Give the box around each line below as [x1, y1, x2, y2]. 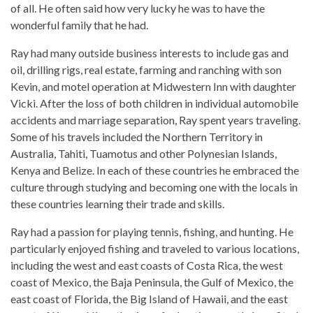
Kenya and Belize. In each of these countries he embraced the [10, 163, 299, 177]
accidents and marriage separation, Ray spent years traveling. [10, 113, 300, 127]
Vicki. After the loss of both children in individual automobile [10, 96, 298, 110]
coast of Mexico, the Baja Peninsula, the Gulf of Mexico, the [10, 275, 293, 289]
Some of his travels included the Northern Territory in [10, 130, 263, 144]
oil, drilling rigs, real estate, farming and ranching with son [10, 63, 282, 77]
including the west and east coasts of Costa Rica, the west [10, 259, 283, 272]
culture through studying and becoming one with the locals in [10, 180, 298, 194]
